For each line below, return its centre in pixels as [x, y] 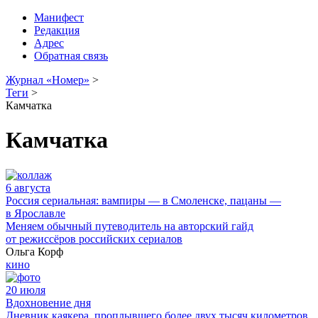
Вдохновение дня [48, 302]
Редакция [57, 30]
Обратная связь [71, 56]
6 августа [28, 187]
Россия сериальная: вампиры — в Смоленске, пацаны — [143, 200]
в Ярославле [35, 213]
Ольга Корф [34, 251]
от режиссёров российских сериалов [94, 238]
